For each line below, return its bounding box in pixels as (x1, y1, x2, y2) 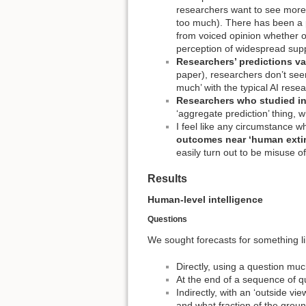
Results (148, 172, 187, 184)
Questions (148, 214, 187, 225)
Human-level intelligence (148, 194, 263, 206)
